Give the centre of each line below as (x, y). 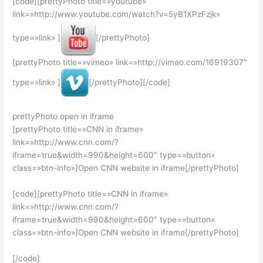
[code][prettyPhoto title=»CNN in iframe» (90, 193)
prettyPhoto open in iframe (63, 117)
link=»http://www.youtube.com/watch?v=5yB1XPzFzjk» (117, 14)
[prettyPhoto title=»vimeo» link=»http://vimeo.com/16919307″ (130, 63)
